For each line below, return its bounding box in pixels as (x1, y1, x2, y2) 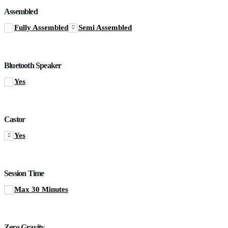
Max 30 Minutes (14, 185, 68, 193)
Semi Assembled (78, 23, 132, 32)
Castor (4, 115, 25, 124)
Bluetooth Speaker (4, 61, 62, 70)
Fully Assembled (14, 23, 68, 32)
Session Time (4, 168, 44, 178)
